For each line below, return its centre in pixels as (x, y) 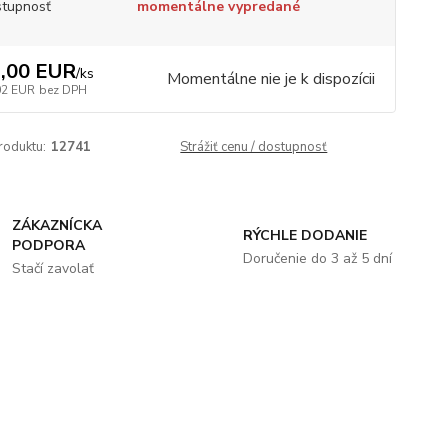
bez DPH (62, 90)
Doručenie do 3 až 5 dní (317, 258)
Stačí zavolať (53, 268)
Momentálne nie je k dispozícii (270, 79)
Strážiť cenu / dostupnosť (254, 147)
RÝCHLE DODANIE (304, 235)
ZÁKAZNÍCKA (57, 225)
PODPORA (49, 245)
